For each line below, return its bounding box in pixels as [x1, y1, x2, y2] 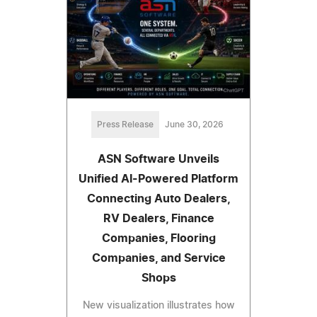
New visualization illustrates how [82, 300, 235, 311]
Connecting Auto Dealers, [86, 192, 231, 204]
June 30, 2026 [164, 120, 224, 129]
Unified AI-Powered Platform [79, 173, 238, 185]
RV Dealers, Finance [103, 212, 214, 224]
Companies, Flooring [101, 232, 216, 244]
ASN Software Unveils [98, 153, 219, 165]
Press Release [96, 120, 154, 129]
